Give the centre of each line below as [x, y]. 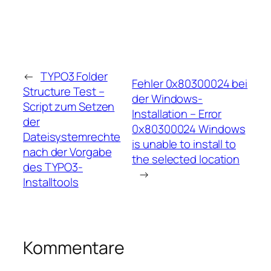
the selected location [186, 159]
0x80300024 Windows [189, 129]
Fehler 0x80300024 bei [190, 84]
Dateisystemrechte [72, 136]
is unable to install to [184, 144]
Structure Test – [64, 91]
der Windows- [168, 99]
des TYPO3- [53, 167]
